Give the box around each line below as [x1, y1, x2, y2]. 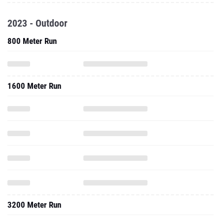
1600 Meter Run [7, 81, 61, 91]
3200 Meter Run [7, 200, 61, 210]
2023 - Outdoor [7, 17, 68, 29]
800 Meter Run [7, 36, 57, 46]
